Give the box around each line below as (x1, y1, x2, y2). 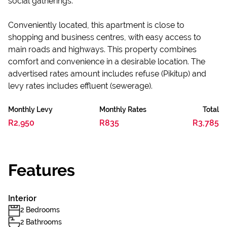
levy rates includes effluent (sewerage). (8, 81, 153, 91)
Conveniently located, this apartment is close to (8, 20, 184, 30)
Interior (8, 194, 36, 203)
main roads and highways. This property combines (8, 45, 197, 54)
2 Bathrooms (20, 218, 62, 226)
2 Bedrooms (20, 206, 60, 214)
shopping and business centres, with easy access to (8, 32, 201, 42)
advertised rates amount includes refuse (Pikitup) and (8, 69, 206, 79)
